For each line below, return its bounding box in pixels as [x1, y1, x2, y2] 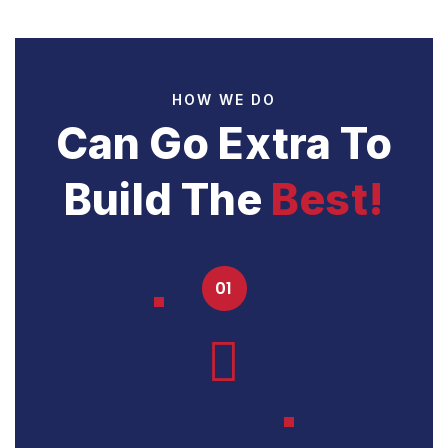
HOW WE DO [172, 90, 276, 108]
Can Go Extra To [55, 116, 393, 169]
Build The [64, 172, 272, 225]
